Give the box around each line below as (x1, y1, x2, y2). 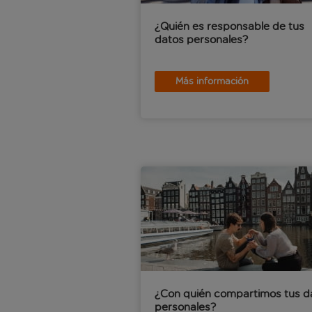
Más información (175, 75, 249, 87)
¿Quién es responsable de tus (155, 19, 304, 33)
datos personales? (155, 33, 248, 46)
